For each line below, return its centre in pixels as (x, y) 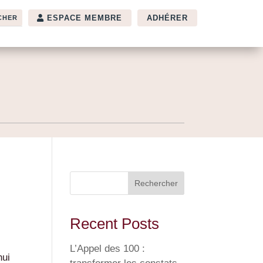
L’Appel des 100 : (108, 249)
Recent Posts (115, 224)
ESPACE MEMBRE (85, 18)
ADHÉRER (167, 18)
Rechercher (156, 183)
